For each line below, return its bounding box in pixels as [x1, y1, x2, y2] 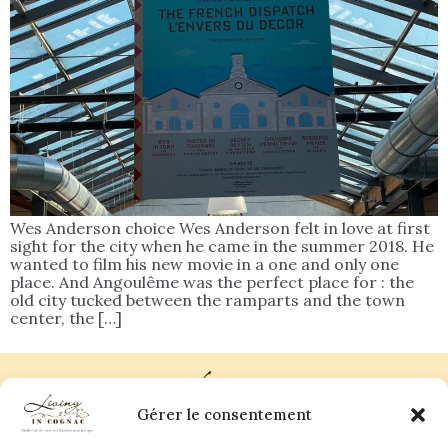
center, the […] [10, 308, 122, 329]
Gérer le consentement [136, 405, 312, 424]
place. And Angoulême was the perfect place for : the [10, 272, 414, 293]
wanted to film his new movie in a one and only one [10, 254, 399, 275]
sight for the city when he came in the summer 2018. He [10, 236, 434, 257]
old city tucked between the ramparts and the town [10, 290, 405, 311]
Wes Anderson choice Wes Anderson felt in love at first [10, 218, 430, 239]
